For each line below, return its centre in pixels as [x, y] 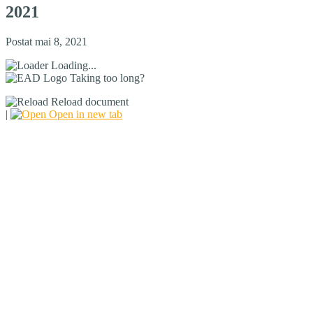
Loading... [74, 65]
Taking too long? [107, 78]
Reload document [88, 101]
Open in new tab [84, 114]
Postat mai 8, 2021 [46, 41]
